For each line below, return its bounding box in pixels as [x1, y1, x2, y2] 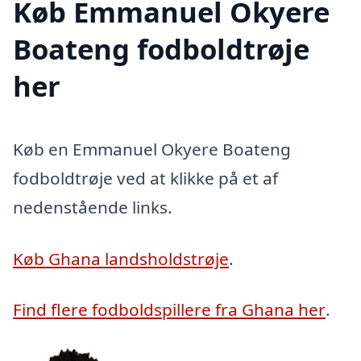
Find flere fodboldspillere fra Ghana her [13, 298, 326, 322]
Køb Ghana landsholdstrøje [13, 247, 229, 270]
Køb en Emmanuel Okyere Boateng [13, 137, 291, 160]
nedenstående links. [13, 195, 172, 218]
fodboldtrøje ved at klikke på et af [13, 166, 278, 189]
